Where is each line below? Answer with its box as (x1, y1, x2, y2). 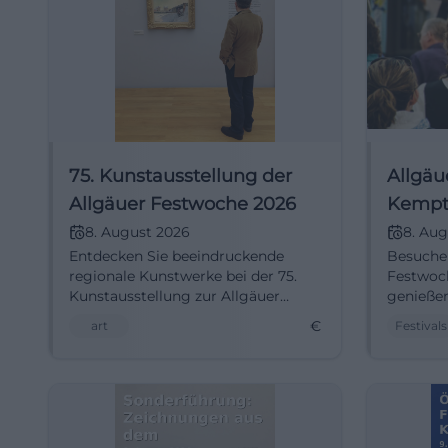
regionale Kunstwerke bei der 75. (69, 267, 297, 285)
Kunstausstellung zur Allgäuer (69, 287, 280, 305)
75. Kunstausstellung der (69, 165, 292, 187)
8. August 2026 (85, 223, 190, 241)
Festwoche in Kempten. (69, 307, 234, 325)
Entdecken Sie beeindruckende (69, 247, 284, 265)
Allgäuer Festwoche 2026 (69, 193, 296, 215)
